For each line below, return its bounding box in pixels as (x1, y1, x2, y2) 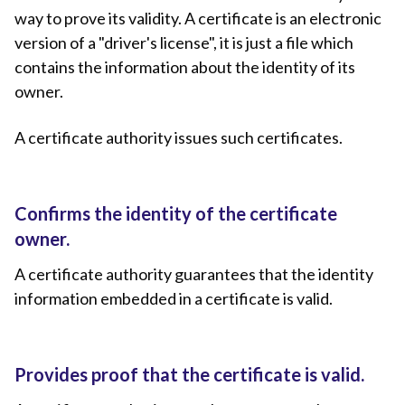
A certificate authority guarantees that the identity (14, 264, 373, 285)
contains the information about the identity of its (14, 57, 355, 78)
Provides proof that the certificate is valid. (14, 363, 364, 386)
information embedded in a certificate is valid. (14, 288, 333, 309)
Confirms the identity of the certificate (14, 202, 337, 225)
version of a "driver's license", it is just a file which (14, 33, 353, 53)
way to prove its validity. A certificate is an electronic (14, 8, 381, 29)
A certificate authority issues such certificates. (14, 127, 343, 148)
